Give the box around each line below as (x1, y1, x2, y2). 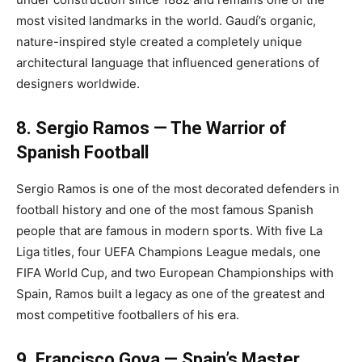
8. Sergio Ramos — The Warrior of (16, 117, 287, 138)
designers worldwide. (16, 75, 140, 91)
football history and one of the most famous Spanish (16, 201, 314, 217)
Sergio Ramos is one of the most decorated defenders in (16, 180, 339, 196)
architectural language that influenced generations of (16, 54, 319, 70)
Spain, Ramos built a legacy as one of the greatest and (16, 285, 325, 301)
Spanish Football (16, 141, 149, 162)
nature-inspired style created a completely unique (16, 33, 302, 49)
